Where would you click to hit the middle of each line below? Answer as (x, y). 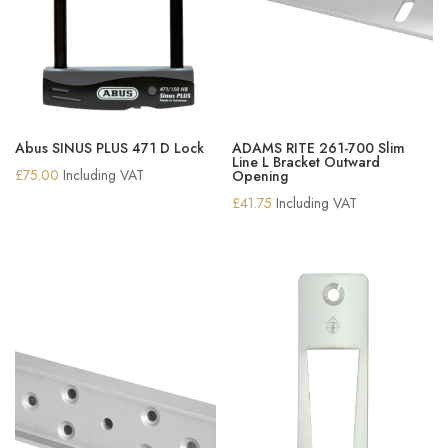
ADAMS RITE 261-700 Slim (319, 147)
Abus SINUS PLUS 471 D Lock (109, 147)
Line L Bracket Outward (306, 161)
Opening (260, 175)
